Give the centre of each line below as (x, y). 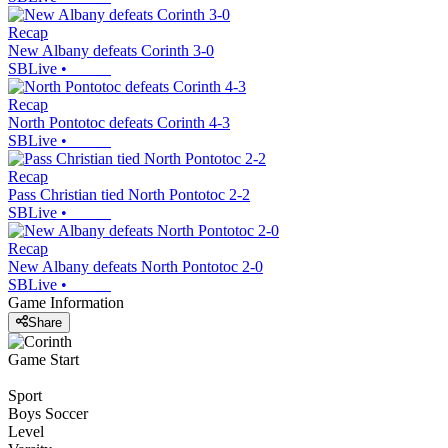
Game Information (66, 302)
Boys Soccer (48, 414)
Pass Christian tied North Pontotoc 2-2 (129, 194)
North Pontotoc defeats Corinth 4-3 (119, 122)
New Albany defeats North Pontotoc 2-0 (135, 266)
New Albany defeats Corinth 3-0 (111, 50)
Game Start (43, 360)
